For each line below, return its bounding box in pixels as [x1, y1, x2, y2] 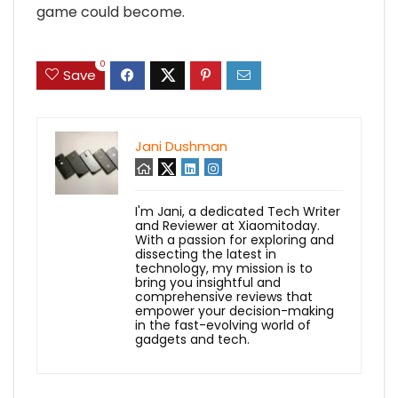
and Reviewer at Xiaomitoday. [135, 217, 320, 235]
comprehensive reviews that [135, 288, 313, 306]
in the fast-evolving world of [135, 316, 311, 335]
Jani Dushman [135, 137, 227, 156]
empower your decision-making [135, 302, 334, 321]
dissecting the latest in [135, 245, 276, 264]
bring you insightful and [135, 274, 281, 292]
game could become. [36, 2, 185, 23]
